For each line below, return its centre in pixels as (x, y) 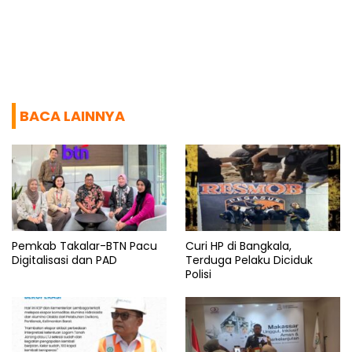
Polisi (198, 274)
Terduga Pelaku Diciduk (249, 260)
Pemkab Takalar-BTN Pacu (84, 246)
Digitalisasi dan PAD (64, 260)
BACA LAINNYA (72, 115)
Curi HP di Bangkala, (238, 246)
